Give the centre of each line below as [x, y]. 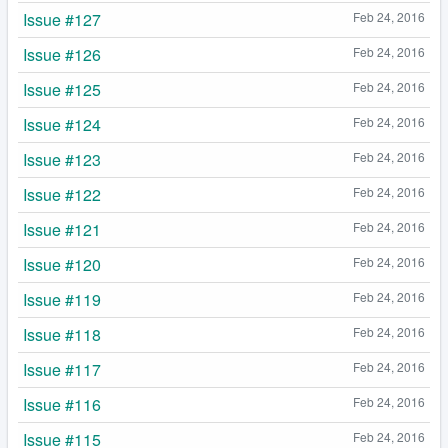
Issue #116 [62, 405]
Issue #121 [62, 230]
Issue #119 [62, 300]
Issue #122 [62, 195]
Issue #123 [62, 160]
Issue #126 [62, 55]
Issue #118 [62, 335]
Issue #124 [62, 125]
